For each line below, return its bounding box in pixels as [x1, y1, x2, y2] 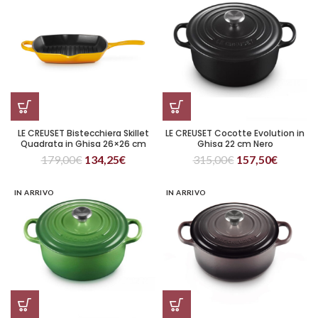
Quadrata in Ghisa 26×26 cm [20, 138, 146, 150]
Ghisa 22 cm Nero [197, 138, 273, 150]
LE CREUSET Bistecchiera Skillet [17, 127, 149, 139]
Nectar [68, 148, 98, 160]
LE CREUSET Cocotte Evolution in [165, 127, 305, 139]
